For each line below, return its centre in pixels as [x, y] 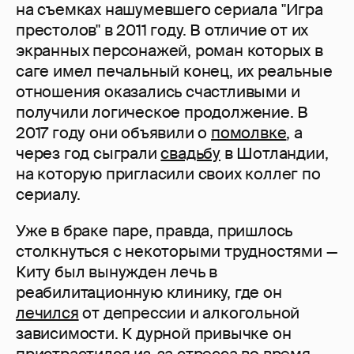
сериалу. [48, 194]
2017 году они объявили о [114, 132]
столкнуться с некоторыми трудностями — [177, 251]
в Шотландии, [275, 153]
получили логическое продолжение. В [162, 112]
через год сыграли [88, 153]
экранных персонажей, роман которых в [169, 50]
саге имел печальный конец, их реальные [174, 71]
